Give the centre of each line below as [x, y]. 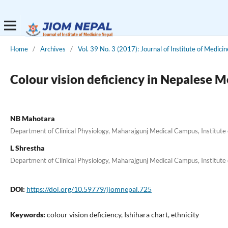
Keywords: [28, 214]
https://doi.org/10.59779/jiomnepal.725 [89, 189]
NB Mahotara [32, 118]
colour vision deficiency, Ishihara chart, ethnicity [123, 214]
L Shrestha [27, 148]
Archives [53, 49]
